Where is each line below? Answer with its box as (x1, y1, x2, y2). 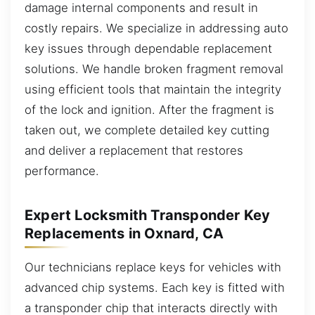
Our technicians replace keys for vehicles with (25, 259, 281, 274)
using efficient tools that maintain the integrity (25, 82, 281, 96)
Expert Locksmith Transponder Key (25, 206, 271, 224)
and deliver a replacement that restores (25, 143, 243, 157)
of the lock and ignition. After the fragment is (25, 102, 274, 117)
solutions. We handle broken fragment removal (25, 61, 283, 76)
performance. (25, 163, 99, 178)
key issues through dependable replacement (25, 41, 272, 56)
